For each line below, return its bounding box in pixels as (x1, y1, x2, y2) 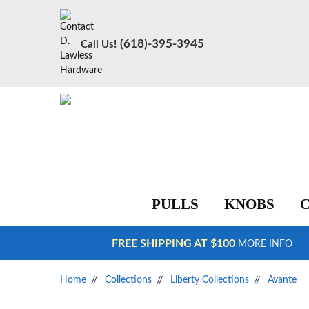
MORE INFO (235, 239, 293, 249)
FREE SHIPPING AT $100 (112, 238, 236, 249)
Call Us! (81, 39, 117, 50)
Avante (268, 275, 297, 285)
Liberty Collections (170, 275, 249, 285)
